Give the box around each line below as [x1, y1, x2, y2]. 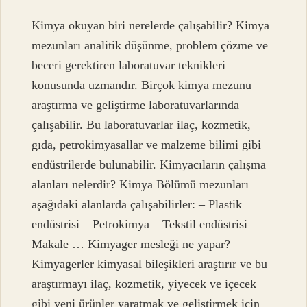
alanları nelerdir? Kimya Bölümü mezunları [32, 177, 249, 192]
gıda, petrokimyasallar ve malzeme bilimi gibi [32, 138, 262, 152]
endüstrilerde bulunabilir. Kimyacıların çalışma [32, 158, 267, 172]
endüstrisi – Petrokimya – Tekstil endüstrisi [32, 217, 248, 232]
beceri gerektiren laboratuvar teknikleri [32, 58, 226, 73]
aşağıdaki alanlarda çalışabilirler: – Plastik [32, 197, 243, 212]
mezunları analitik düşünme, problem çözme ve [32, 38, 269, 53]
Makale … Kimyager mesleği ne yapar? [32, 237, 231, 251]
